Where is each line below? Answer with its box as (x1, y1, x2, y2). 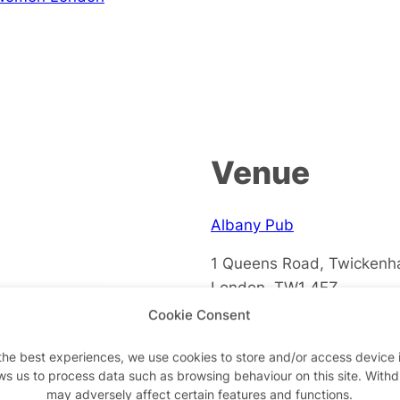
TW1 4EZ (274, 277, 338, 296)
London (211, 277, 265, 296)
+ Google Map (211, 301, 312, 321)
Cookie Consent (148, 306, 252, 323)
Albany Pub (211, 214, 294, 234)
